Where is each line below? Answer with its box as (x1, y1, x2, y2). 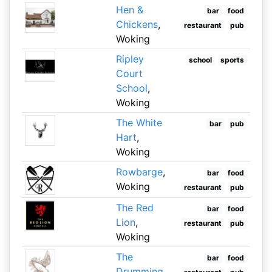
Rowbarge (115, 166, 163, 178)
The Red (115, 202, 154, 214)
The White (115, 117, 162, 129)
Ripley (115, 53, 144, 65)
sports (220, 55, 245, 64)
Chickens (115, 18, 158, 30)
